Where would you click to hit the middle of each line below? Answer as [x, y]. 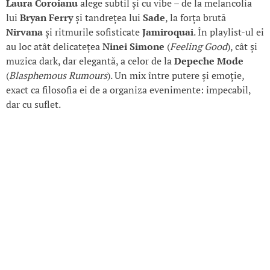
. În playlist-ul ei [229, 32]
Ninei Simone [133, 47]
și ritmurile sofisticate [93, 32]
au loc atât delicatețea [54, 47]
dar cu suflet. [33, 105]
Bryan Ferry [46, 18]
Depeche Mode [209, 61]
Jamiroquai [168, 32]
